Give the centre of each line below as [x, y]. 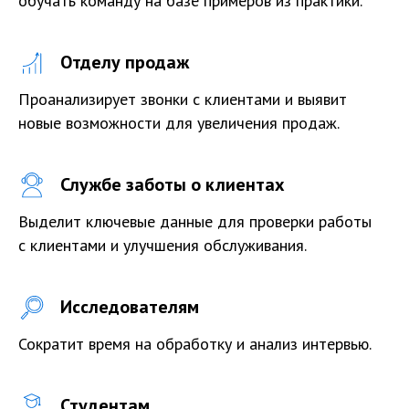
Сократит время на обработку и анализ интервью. [195, 344]
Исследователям [130, 307]
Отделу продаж [125, 62]
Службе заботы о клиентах [173, 184]
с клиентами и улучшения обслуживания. [163, 245]
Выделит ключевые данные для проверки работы [195, 221]
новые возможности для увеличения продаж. [179, 123]
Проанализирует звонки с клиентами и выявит [183, 99]
